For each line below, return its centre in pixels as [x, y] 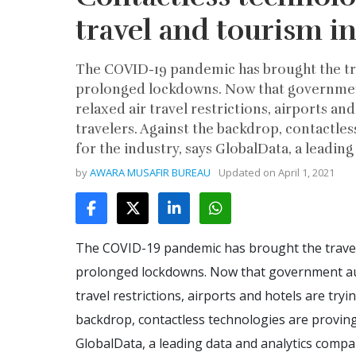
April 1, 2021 [306, 172]
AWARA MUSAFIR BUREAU [150, 172]
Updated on [248, 172]
